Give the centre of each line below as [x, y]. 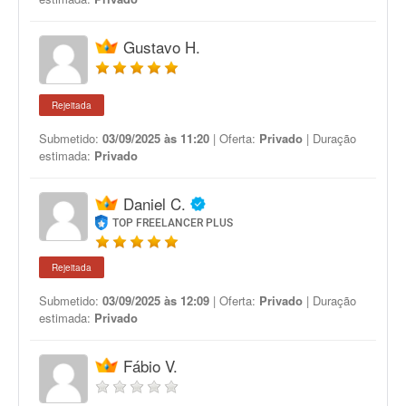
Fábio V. [150, 366]
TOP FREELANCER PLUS [173, 223]
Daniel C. [155, 203]
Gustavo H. [162, 47]
